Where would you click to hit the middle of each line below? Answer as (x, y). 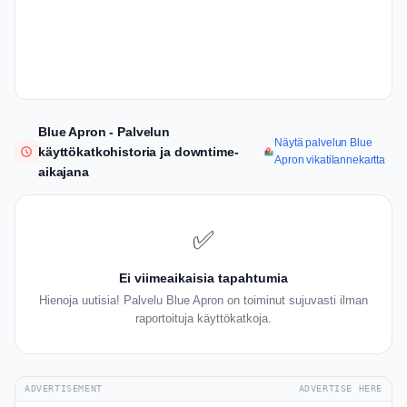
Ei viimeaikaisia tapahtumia (203, 278)
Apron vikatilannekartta (330, 160)
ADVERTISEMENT (64, 389)
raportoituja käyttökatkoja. (203, 319)
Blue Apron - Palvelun (104, 132)
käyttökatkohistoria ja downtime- (139, 152)
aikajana (64, 172)
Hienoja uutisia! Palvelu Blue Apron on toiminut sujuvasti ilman (203, 301)
